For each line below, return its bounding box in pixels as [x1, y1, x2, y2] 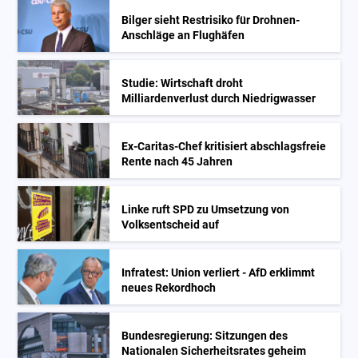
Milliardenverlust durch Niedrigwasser [121, 91, 316, 105]
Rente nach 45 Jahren [121, 154, 233, 169]
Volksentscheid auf [121, 217, 220, 232]
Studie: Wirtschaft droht [121, 76, 244, 90]
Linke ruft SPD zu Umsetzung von [121, 202, 290, 217]
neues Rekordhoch [121, 280, 217, 295]
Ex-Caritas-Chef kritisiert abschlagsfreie [121, 139, 327, 153]
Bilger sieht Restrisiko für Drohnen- [121, 13, 300, 27]
